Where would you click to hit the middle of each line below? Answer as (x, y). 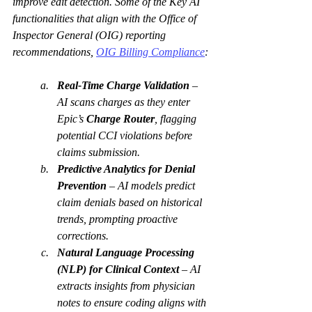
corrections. (83, 236)
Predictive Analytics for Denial (127, 169)
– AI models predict (152, 186)
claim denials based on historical (131, 202)
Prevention (82, 186)
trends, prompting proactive (119, 219)
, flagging (177, 119)
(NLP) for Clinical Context (118, 269)
